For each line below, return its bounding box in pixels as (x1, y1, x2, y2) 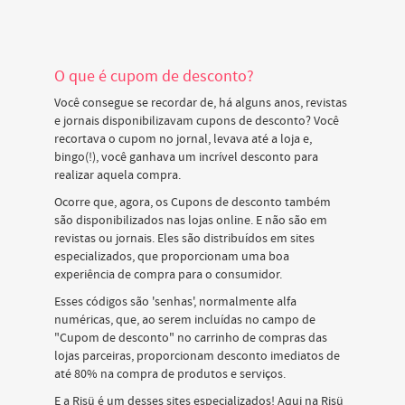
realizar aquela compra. (54, 167, 181, 184)
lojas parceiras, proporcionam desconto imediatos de (54, 348, 340, 364)
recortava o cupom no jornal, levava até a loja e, (54, 131, 312, 147)
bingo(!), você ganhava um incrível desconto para (54, 149, 318, 165)
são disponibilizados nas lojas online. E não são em (54, 212, 327, 229)
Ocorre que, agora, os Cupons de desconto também (54, 194, 331, 211)
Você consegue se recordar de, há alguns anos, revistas (54, 95, 347, 111)
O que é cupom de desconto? (54, 66, 254, 87)
